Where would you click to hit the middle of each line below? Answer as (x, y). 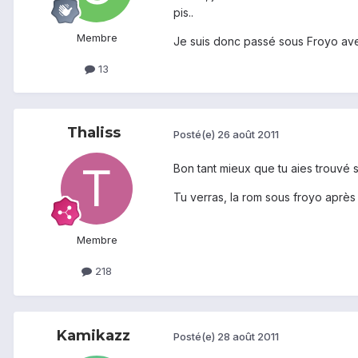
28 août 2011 (248, 337)
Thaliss (93, 133)
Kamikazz (93, 335)
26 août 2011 (248, 134)
